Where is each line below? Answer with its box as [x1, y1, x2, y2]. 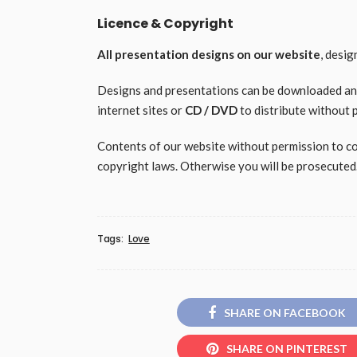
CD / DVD [185, 103, 237, 118]
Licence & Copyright [97, 14, 233, 33]
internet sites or [97, 103, 185, 118]
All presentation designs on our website [97, 47, 320, 62]
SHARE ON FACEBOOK [223, 305, 346, 320]
